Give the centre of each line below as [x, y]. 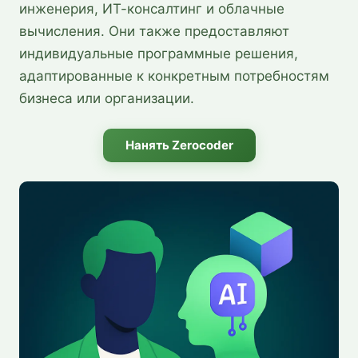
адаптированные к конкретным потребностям [174, 76]
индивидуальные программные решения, [159, 53]
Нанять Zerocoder [179, 145]
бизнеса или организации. [107, 98]
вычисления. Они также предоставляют [154, 31]
